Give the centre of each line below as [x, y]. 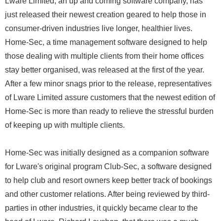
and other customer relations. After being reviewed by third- [107, 194]
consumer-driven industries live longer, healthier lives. [99, 28]
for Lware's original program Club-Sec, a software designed [108, 166]
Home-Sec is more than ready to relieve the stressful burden [109, 111]
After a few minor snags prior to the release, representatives [108, 84]
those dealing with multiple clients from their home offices [104, 56]
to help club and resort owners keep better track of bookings [109, 180]
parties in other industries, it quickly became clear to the [101, 208]
